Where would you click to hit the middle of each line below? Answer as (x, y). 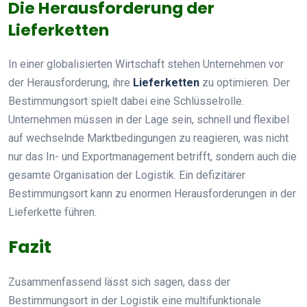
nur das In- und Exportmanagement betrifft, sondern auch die (152, 156)
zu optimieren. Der (245, 82)
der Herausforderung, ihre (71, 82)
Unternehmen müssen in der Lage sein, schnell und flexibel (149, 119)
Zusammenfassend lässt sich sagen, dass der (119, 282)
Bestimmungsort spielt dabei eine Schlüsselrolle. (126, 101)
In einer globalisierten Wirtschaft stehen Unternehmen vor (146, 64)
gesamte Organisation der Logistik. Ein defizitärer (127, 175)
